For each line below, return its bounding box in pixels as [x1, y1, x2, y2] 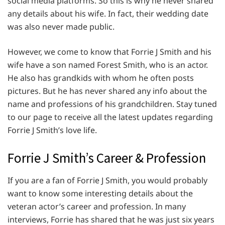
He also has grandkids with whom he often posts [8, 72, 194, 84]
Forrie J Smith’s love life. [8, 125, 97, 136]
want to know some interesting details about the [8, 187, 193, 199]
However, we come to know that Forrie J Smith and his [8, 46, 211, 58]
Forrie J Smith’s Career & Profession [8, 149, 206, 167]
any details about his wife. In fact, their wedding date [8, 8, 208, 20]
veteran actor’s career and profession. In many [8, 200, 186, 212]
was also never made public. [8, 21, 117, 33]
